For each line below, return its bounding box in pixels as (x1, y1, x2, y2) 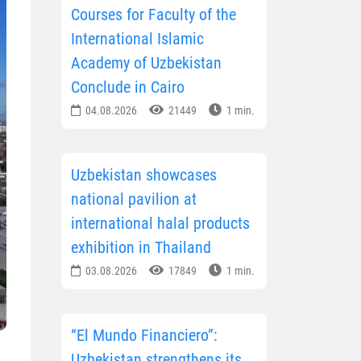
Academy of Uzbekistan (71, 53, 222, 73)
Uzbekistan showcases (71, 165, 217, 185)
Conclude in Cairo (71, 77, 185, 98)
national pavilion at (71, 189, 197, 210)
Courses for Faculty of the (71, 5, 236, 25)
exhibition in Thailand (71, 238, 211, 258)
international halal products (71, 214, 250, 234)
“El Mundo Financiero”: (71, 326, 218, 346)
